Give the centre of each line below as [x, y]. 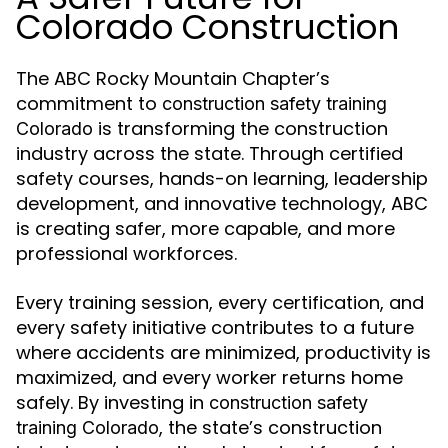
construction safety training [274, 104]
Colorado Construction [207, 27]
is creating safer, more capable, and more [205, 229]
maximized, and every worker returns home [209, 378]
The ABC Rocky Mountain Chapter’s [173, 79]
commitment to [89, 104]
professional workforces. [126, 254]
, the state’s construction [270, 428]
